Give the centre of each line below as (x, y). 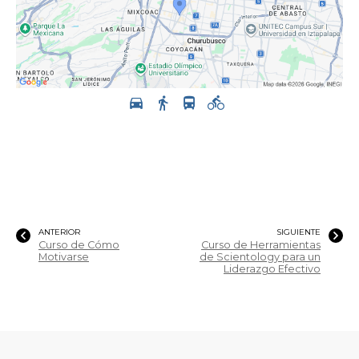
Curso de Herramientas (261, 245)
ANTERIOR (59, 232)
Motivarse (64, 257)
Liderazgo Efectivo (272, 269)
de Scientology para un (260, 257)
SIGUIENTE (298, 232)
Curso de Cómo (79, 245)
